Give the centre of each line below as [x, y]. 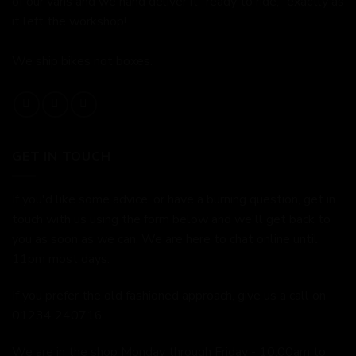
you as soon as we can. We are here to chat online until [165, 240]
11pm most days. [61, 259]
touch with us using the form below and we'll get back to [171, 220]
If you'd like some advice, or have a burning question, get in [174, 200]
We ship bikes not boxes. [82, 61]
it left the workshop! [69, 21]
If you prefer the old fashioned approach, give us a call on [169, 296]
